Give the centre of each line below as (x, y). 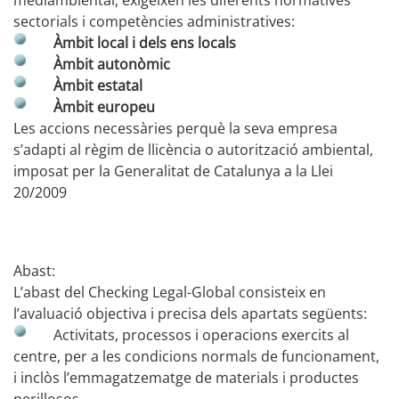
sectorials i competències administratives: (154, 21)
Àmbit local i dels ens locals (145, 43)
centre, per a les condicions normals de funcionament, (196, 356)
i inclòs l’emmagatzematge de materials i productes (186, 378)
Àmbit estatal (98, 85)
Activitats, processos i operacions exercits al (201, 335)
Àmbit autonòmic (112, 64)
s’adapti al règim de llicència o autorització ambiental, (193, 150)
